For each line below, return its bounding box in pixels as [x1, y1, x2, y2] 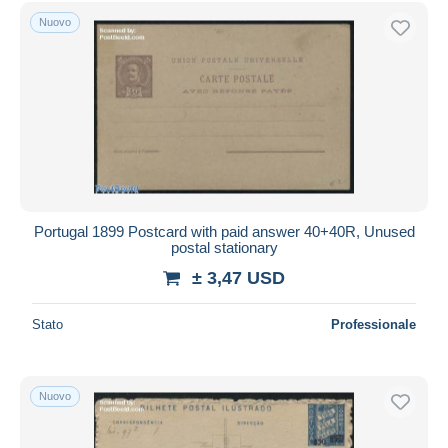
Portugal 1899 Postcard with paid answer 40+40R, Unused [33, 222, 415, 240]
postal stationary [170, 238, 278, 256]
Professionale [331, 316, 416, 332]
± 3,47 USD [192, 267, 285, 288]
